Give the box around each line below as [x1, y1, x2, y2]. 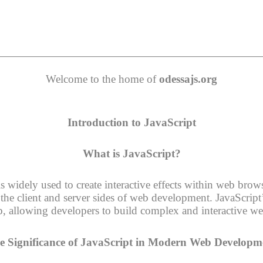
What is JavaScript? [82, 147, 181, 160]
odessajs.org [159, 73, 217, 85]
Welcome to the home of [46, 73, 159, 85]
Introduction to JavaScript [67, 116, 196, 129]
